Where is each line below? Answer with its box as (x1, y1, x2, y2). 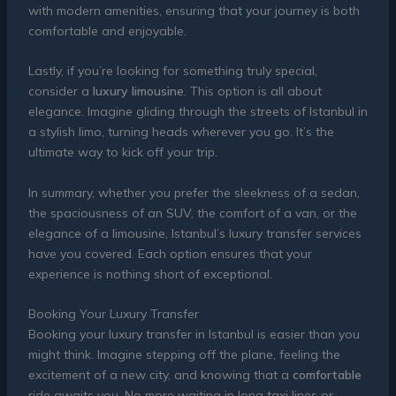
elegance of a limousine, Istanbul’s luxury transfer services (27, 225, 362, 241)
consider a (27, 83, 93, 100)
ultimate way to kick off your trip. (27, 144, 217, 161)
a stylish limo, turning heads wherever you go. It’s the (27, 124, 334, 141)
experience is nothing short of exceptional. (27, 265, 272, 282)
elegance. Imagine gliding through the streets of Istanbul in (27, 103, 368, 120)
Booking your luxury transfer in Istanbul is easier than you (27, 326, 360, 343)
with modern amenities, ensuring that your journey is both (27, 2, 360, 19)
